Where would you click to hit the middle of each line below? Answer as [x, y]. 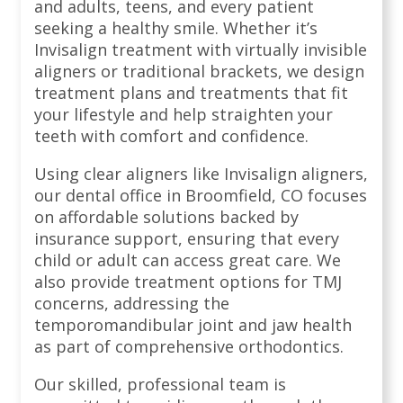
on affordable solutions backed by [166, 217]
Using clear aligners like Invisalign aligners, [201, 174]
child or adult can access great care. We [188, 260]
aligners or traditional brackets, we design [199, 72]
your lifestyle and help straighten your [184, 115]
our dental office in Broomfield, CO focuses [201, 196]
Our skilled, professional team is [160, 385]
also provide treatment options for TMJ [188, 282]
